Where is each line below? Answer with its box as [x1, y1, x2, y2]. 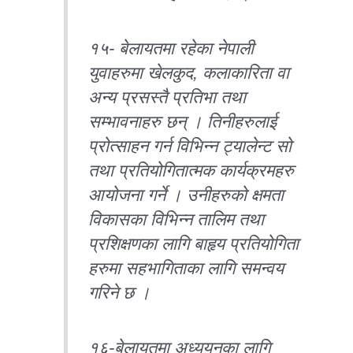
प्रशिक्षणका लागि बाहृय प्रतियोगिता [88, 234, 299, 254]
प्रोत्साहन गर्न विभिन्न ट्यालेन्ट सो [88, 136, 292, 156]
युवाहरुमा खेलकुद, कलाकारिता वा [88, 63, 290, 83]
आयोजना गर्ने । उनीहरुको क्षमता [88, 185, 284, 205]
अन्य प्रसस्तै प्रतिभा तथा [88, 87, 247, 107]
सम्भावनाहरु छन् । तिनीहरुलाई [88, 112, 277, 132]
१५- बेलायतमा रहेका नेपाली [88, 39, 255, 58]
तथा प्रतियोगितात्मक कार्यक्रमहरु [88, 161, 295, 180]
